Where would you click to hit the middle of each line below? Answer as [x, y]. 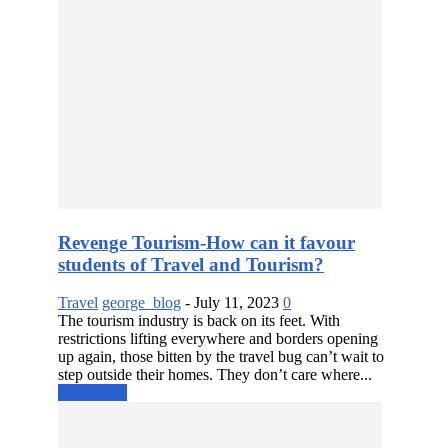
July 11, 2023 [236, 303]
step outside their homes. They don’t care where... [215, 375]
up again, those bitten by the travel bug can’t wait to [221, 357]
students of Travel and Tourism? [191, 264]
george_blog [141, 303]
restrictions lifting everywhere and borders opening [218, 339]
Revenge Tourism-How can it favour [206, 242]
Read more [92, 393]
